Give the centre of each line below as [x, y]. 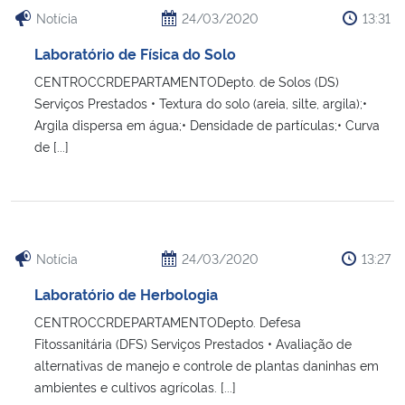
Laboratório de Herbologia [126, 293]
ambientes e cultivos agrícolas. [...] [135, 386]
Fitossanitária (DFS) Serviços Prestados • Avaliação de [193, 343]
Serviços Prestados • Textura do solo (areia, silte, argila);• [201, 102]
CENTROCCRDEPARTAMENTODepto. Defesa [168, 321]
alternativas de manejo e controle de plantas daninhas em [207, 364]
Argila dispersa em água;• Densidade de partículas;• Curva [207, 124]
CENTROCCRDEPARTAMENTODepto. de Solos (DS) [187, 80]
